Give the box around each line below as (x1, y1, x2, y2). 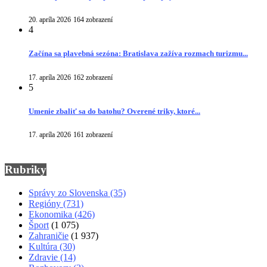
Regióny (29, 198, 63, 209)
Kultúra (29, 241, 60, 252)
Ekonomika (29, 209, 74, 219)
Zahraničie (29, 230, 69, 241)
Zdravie (29, 252, 60, 262)
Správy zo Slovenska (29, 187, 110, 198)
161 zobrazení (73, 131, 113, 139)
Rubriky (5, 163, 46, 176)
